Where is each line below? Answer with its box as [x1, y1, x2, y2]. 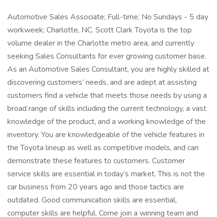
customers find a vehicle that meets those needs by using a [7, 90, 207, 101]
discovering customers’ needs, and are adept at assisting [7, 77, 197, 88]
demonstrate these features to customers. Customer [7, 155, 185, 166]
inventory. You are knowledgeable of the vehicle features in [7, 129, 204, 140]
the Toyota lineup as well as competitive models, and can [7, 142, 199, 153]
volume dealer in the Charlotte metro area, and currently [7, 38, 194, 48]
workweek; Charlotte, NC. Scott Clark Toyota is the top [7, 25, 192, 35]
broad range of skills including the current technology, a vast [7, 103, 206, 114]
